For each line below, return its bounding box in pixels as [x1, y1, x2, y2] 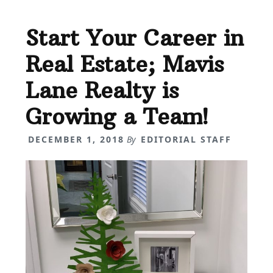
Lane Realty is [26, 76, 179, 104]
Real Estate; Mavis [26, 50, 224, 78]
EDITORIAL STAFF [141, 133, 232, 145]
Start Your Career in [26, 24, 244, 52]
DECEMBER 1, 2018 [28, 133, 125, 145]
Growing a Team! [26, 102, 209, 130]
